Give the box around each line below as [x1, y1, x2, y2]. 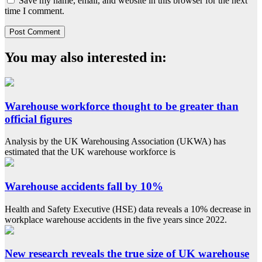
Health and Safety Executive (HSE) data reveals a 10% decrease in [5, 204, 251, 214]
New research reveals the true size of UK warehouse [5, 247, 249, 260]
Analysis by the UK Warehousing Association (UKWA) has [5, 136, 226, 147]
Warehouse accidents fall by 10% [5, 180, 163, 193]
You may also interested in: [5, 49, 167, 65]
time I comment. [5, 6, 64, 16]
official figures [5, 112, 72, 125]
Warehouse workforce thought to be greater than [5, 99, 239, 112]
